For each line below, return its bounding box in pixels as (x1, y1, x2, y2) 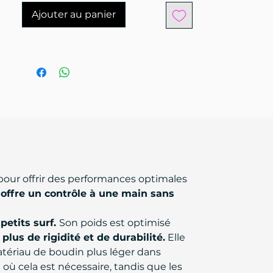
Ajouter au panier (32, 9, 116, 20)
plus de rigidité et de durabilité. (2, 232, 165, 243)
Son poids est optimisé (59, 217, 171, 229)
